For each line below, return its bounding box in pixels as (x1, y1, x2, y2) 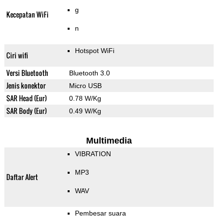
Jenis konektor (6, 80, 46, 91)
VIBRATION (74, 150, 111, 158)
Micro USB (69, 82, 102, 90)
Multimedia (86, 136, 132, 146)
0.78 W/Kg (69, 94, 101, 103)
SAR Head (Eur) (6, 93, 47, 104)
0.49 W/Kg (69, 107, 101, 115)
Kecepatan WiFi (6, 9, 49, 20)
